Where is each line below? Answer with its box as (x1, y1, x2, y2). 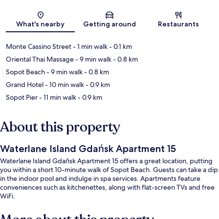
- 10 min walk (44, 80, 84, 89)
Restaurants (158, 20, 199, 29)
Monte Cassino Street (6, 42, 71, 51)
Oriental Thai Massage (6, 55, 74, 64)
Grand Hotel (6, 80, 44, 89)
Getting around (83, 20, 136, 29)
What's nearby (16, 20, 65, 29)
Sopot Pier (6, 93, 38, 102)
